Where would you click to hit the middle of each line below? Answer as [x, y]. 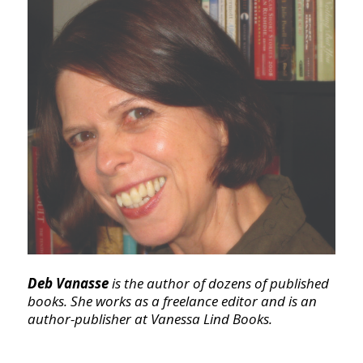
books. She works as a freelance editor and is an [172, 301]
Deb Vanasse [69, 283]
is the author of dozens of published [220, 283]
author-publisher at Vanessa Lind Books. [149, 318]
